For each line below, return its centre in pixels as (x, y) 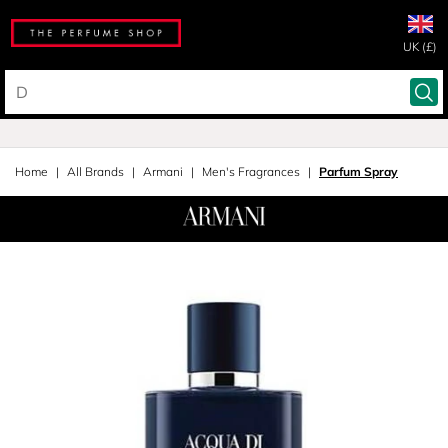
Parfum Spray (358, 171)
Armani (163, 171)
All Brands (95, 171)
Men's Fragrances (251, 171)
